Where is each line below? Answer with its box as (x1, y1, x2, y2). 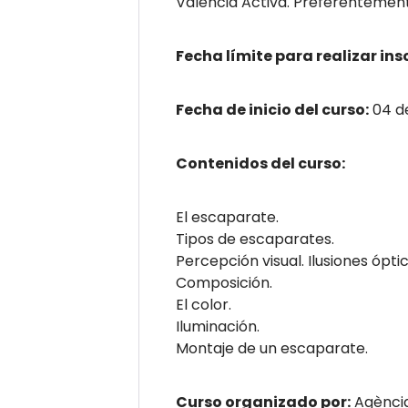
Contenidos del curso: (176, 153, 345, 174)
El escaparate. (176, 207, 279, 228)
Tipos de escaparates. (176, 229, 334, 250)
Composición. (176, 272, 272, 293)
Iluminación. (176, 316, 260, 337)
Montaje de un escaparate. (176, 338, 368, 359)
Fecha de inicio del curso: (176, 99, 369, 120)
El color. (176, 294, 231, 315)
